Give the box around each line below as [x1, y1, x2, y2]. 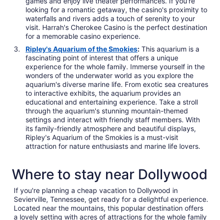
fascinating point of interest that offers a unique [26, 54, 178, 62]
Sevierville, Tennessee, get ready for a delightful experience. [14, 195, 208, 204]
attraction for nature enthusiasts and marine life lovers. [26, 142, 200, 151]
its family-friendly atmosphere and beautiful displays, [26, 124, 196, 133]
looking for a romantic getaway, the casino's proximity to [26, 5, 207, 14]
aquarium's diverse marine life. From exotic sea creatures [26, 80, 208, 89]
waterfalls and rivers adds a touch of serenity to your [26, 14, 195, 23]
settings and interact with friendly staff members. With [26, 115, 200, 124]
